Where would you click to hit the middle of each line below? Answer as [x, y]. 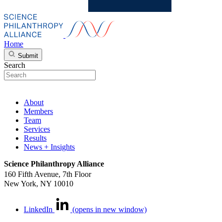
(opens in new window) [110, 209]
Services [37, 129]
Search [15, 65]
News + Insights [49, 147]
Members [38, 111]
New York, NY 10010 [39, 183]
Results [35, 138]
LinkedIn [38, 209]
